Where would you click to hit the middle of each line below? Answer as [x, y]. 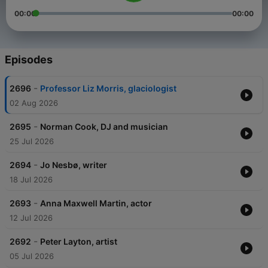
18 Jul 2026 [31, 180]
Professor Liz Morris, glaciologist [108, 89]
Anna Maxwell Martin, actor [96, 203]
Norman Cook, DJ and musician [104, 127]
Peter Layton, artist [79, 242]
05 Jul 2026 [32, 256]
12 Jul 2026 [31, 218]
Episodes [29, 60]
